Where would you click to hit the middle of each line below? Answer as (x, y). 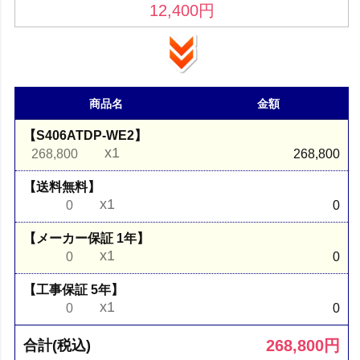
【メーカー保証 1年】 (87, 238)
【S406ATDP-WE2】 (86, 135)
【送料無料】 (62, 186)
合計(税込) (57, 345)
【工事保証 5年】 (74, 289)
